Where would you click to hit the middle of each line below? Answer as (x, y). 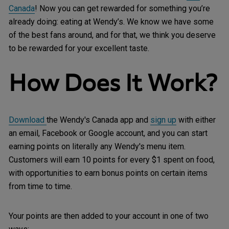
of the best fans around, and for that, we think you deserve (112, 35)
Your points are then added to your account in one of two (109, 216)
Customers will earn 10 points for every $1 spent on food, (112, 160)
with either (196, 120)
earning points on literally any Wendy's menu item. (97, 147)
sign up (163, 120)
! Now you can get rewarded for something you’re (122, 8)
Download (28, 120)
